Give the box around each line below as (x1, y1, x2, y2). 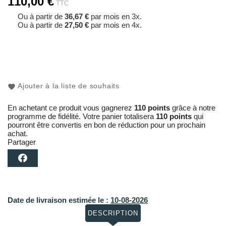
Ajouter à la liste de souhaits (18, 82, 120, 90)
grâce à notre (170, 103, 215, 112)
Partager (8, 138, 36, 147)
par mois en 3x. (89, 12, 142, 21)
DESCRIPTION (88, 209, 138, 217)
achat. (8, 129, 28, 138)
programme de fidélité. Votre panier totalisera (8, 112, 156, 121)
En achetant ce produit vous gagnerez (8, 103, 134, 112)
